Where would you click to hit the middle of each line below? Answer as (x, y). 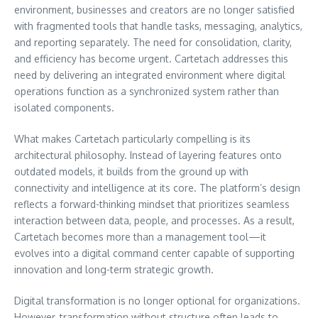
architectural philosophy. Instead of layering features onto (148, 155)
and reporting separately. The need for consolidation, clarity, (153, 42)
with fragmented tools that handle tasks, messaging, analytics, (158, 26)
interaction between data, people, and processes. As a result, (154, 220)
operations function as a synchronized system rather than (147, 91)
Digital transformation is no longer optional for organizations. (157, 300)
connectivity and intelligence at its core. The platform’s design (157, 187)
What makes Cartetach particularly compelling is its (132, 138)
